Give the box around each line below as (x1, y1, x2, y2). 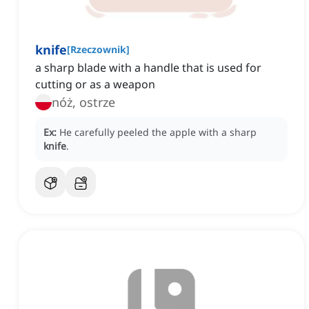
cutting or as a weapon (35, 77, 155, 92)
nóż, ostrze (52, 94, 115, 111)
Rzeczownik (70, 43, 126, 57)
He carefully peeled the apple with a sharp (59, 126, 257, 139)
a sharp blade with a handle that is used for (35, 60, 261, 76)
